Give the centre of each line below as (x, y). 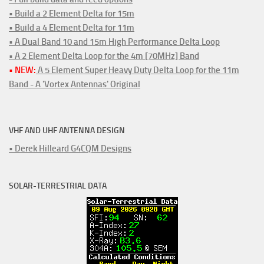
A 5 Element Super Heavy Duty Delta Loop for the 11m (138, 70)
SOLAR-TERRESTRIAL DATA (58, 186)
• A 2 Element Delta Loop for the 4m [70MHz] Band (104, 56)
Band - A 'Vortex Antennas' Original (75, 84)
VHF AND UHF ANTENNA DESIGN (67, 130)
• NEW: (22, 70)
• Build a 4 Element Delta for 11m (72, 27)
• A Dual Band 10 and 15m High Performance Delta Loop (114, 42)
